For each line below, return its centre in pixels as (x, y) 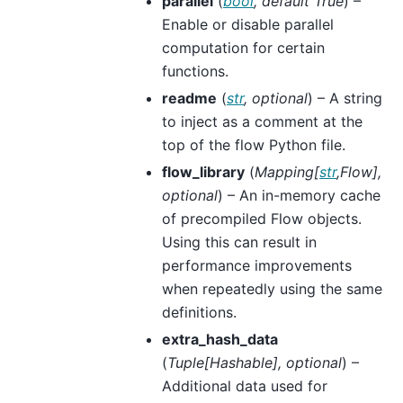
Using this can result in (239, 242)
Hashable (241, 362)
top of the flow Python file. (254, 144)
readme (189, 98)
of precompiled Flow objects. (262, 218)
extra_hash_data (220, 339)
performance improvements (257, 265)
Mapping (284, 171)
